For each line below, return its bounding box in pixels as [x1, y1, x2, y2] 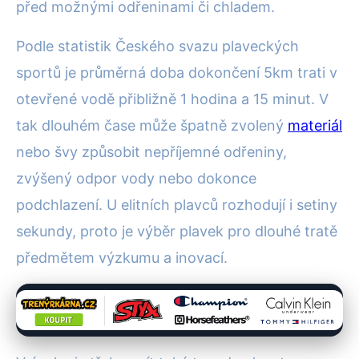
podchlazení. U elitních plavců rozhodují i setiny [16, 196, 337, 213]
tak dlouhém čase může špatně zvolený [16, 116, 288, 134]
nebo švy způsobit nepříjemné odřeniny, [16, 143, 287, 160]
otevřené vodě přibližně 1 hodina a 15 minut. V [16, 90, 329, 107]
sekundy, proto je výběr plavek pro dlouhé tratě [16, 222, 337, 240]
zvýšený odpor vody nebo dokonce [16, 169, 256, 187]
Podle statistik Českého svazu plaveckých [16, 37, 299, 54]
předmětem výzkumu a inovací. [16, 248, 228, 266]
